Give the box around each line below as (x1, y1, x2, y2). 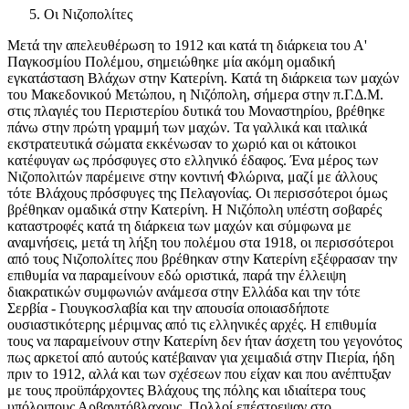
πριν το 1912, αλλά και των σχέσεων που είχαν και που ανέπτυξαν (7, 366, 391, 383)
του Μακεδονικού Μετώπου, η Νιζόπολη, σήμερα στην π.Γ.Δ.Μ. (7, 87, 383, 103)
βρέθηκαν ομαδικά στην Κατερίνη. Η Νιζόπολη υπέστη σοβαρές (7, 202, 382, 218)
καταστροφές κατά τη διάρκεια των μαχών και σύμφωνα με (7, 218, 351, 235)
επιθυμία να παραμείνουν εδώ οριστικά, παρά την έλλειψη (7, 267, 346, 284)
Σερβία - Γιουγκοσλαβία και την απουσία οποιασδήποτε (7, 300, 330, 317)
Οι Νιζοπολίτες (44, 6, 132, 23)
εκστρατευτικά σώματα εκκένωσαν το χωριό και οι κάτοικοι (7, 136, 356, 152)
